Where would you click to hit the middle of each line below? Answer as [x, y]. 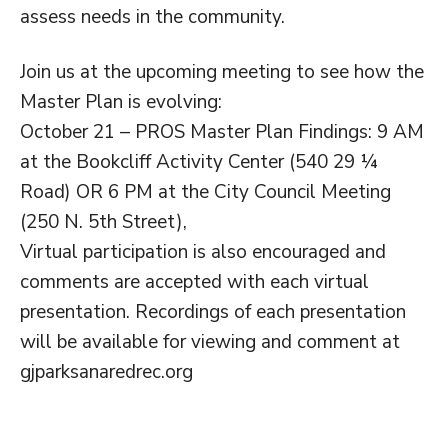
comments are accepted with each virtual [194, 282]
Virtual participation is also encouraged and [203, 252]
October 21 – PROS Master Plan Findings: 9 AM [222, 132]
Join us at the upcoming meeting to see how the [222, 72]
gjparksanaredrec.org [106, 372]
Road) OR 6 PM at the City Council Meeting [205, 192]
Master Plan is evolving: [121, 102]
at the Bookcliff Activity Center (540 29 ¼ [199, 162]
